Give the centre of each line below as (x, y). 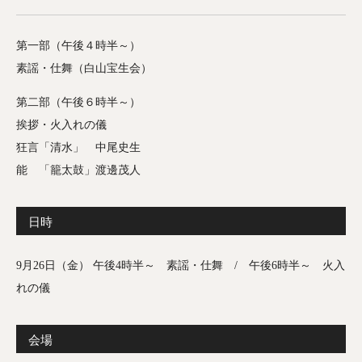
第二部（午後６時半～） (78, 103)
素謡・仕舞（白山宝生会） (84, 69)
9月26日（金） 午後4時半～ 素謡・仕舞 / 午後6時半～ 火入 (181, 266)
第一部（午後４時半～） (78, 46)
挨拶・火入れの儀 (61, 125)
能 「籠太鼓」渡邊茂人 (78, 170)
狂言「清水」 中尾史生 (78, 148)
